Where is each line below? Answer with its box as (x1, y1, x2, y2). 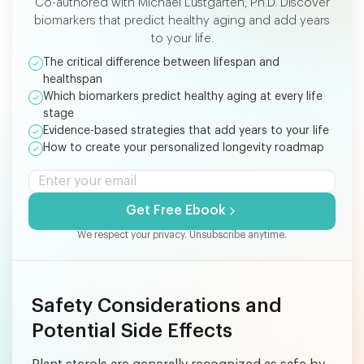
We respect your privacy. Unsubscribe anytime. (77, 229, 287, 240)
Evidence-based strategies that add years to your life (43, 124, 329, 136)
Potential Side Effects (32, 320, 232, 340)
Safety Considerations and (32, 295, 282, 315)
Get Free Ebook (125, 204, 226, 218)
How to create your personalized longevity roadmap (43, 141, 324, 154)
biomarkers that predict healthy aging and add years (34, 14, 330, 27)
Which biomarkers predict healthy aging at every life (43, 90, 323, 102)
